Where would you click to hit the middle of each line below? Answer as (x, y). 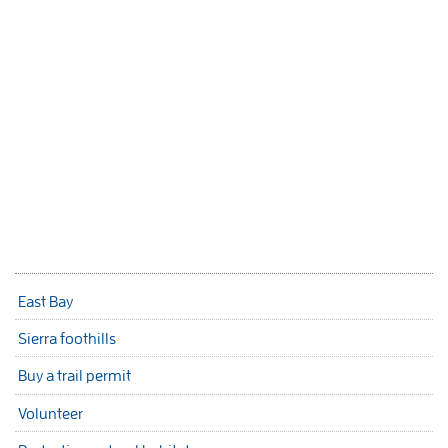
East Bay (45, 300)
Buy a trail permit (74, 375)
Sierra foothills (67, 338)
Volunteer (50, 412)
